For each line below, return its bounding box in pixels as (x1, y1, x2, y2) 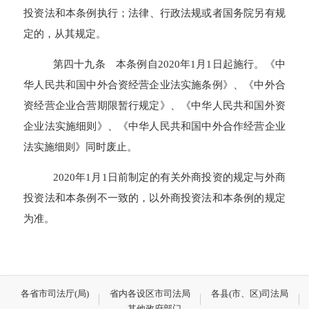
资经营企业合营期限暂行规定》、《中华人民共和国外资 (23, 99, 286, 111)
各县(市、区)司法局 (211, 288, 289, 299)
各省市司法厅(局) (20, 288, 89, 299)
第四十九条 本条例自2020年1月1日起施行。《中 (52, 57, 286, 70)
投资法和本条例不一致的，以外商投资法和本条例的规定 (23, 192, 286, 204)
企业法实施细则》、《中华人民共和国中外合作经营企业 (23, 119, 286, 132)
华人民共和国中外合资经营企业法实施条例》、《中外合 (23, 78, 286, 90)
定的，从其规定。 (23, 27, 107, 39)
